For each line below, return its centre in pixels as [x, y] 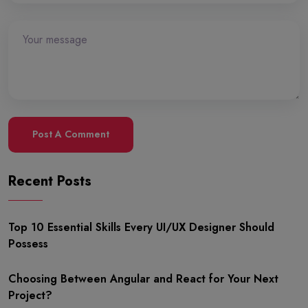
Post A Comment [71, 134]
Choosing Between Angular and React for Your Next [143, 279]
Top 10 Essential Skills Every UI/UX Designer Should [141, 227]
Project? [30, 296]
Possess [28, 243]
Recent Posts [50, 181]
